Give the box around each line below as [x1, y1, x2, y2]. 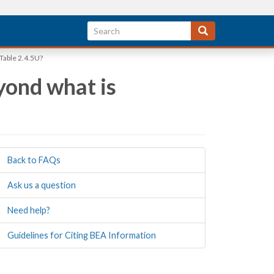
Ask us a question [7, 180, 76, 190]
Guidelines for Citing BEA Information [7, 230, 156, 240]
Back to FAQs [7, 155, 61, 165]
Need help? [7, 205, 50, 215]
